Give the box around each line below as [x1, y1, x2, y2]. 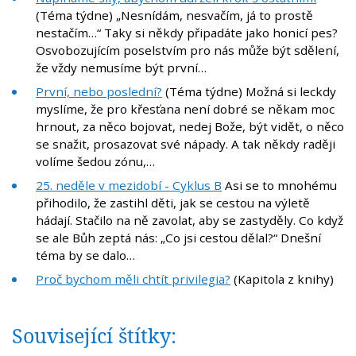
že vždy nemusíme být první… [36, 60, 207, 76]
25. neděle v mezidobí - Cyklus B [36, 177, 222, 194]
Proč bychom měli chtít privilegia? [36, 271, 230, 288]
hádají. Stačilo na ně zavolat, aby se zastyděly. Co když [36, 212, 343, 229]
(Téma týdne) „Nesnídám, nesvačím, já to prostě [36, 7, 313, 24]
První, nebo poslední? [36, 83, 162, 100]
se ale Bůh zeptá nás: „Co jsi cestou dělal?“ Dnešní [36, 230, 321, 246]
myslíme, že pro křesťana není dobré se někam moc [36, 101, 335, 118]
